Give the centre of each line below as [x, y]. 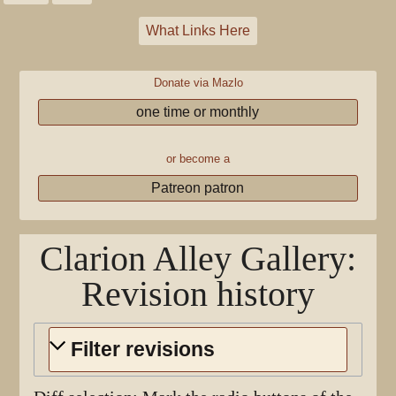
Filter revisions [143, 349]
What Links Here [198, 30]
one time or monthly [198, 112]
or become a [198, 159]
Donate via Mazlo [198, 83]
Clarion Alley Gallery [193, 259]
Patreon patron [198, 188]
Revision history [198, 294]
